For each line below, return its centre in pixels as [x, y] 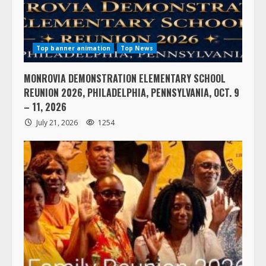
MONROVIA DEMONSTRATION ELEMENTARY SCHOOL [125, 84]
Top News [137, 54]
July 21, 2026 [57, 128]
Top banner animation [73, 54]
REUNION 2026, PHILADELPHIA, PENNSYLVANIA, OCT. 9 [132, 98]
